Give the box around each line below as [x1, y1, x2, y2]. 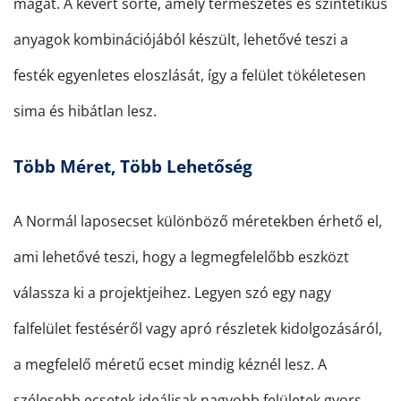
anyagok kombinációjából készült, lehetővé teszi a [13, 30, 348, 50]
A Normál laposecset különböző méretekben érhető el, [13, 211, 382, 232]
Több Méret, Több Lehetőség [13, 154, 252, 179]
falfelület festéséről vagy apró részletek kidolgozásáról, [13, 319, 382, 339]
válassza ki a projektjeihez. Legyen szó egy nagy [13, 283, 331, 303]
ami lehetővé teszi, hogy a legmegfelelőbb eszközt [13, 247, 349, 268]
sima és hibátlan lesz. [13, 101, 157, 122]
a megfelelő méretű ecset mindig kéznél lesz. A [13, 354, 327, 375]
